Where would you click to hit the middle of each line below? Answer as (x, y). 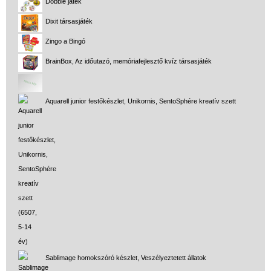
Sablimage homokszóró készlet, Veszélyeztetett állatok (126, 257)
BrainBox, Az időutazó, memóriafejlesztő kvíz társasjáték (129, 61)
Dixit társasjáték (69, 21)
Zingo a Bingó (65, 41)
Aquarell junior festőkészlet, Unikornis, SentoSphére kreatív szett (141, 101)
